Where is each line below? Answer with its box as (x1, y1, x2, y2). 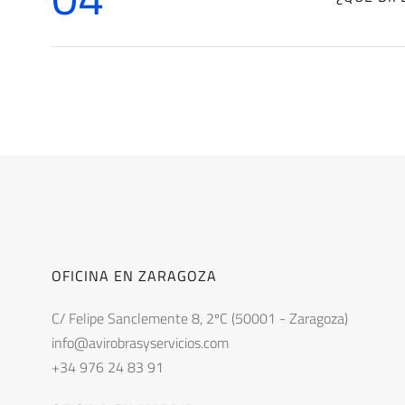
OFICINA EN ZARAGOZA (52, 265, 217, 287)
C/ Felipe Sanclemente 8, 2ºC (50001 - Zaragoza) (52, 307, 348, 329)
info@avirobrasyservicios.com (52, 332, 229, 353)
